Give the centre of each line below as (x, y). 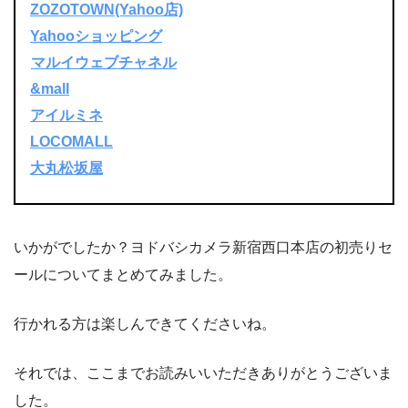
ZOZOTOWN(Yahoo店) (107, 10)
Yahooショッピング (96, 36)
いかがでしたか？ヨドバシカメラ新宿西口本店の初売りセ (203, 248)
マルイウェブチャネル (104, 63)
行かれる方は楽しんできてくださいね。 (145, 324)
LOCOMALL (71, 142)
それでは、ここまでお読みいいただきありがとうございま (203, 373)
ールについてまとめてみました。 (123, 275)
